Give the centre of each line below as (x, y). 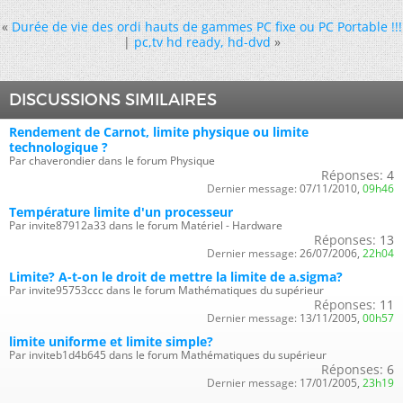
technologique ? (58, 147)
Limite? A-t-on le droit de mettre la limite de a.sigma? (176, 276)
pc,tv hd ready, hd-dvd (202, 41)
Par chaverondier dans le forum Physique (112, 160)
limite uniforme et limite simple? (111, 341)
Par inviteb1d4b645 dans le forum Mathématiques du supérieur (168, 354)
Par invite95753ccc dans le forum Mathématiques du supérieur (166, 290)
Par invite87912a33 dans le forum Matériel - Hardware (146, 225)
